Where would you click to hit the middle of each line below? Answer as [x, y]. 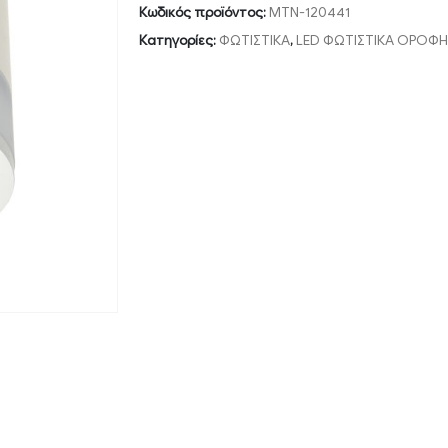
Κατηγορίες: [179, 40]
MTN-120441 [309, 12]
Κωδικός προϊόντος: [204, 12]
